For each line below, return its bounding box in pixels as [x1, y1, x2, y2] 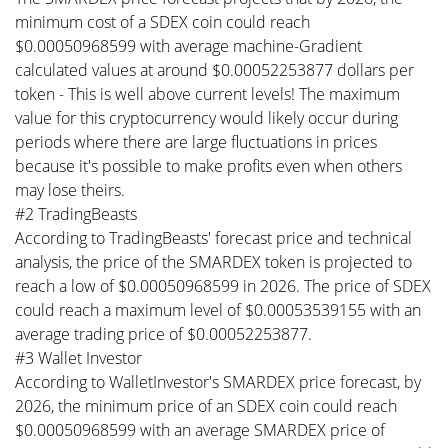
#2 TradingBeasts [15, 203, 137, 225]
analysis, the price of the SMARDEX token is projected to [15, 251, 412, 273]
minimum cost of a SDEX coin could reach [15, 11, 310, 33]
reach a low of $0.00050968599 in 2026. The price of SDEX [15, 275, 431, 297]
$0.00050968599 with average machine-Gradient [15, 35, 362, 57]
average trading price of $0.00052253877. [15, 323, 312, 345]
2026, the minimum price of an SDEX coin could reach [15, 395, 397, 417]
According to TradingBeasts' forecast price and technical [15, 227, 412, 249]
